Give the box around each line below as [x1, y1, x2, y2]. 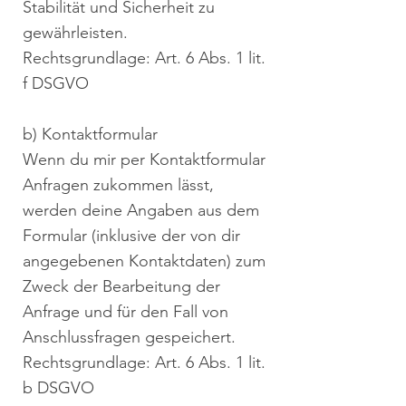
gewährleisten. [23, 23, 128, 43]
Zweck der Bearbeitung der [23, 276, 220, 296]
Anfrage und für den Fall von [23, 302, 228, 322]
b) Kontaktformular [23, 124, 158, 144]
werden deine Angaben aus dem [23, 200, 259, 220]
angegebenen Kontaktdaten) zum [23, 251, 266, 271]
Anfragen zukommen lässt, [23, 175, 214, 195]
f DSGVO [23, 73, 89, 93]
